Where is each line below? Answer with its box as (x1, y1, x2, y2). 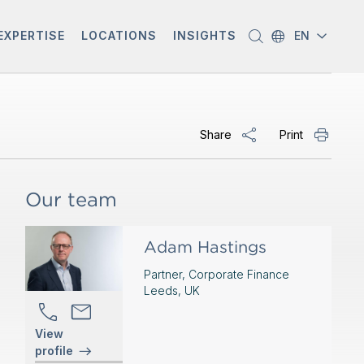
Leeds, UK (143, 284, 200, 297)
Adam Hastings (143, 237, 266, 257)
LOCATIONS (80, 28, 157, 42)
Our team (24, 188, 117, 211)
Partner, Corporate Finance (143, 267, 289, 281)
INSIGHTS (172, 28, 236, 42)
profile (34, 344, 73, 357)
